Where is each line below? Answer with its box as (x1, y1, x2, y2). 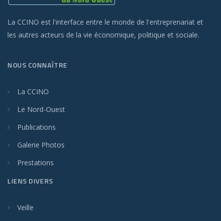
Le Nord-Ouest (17, 105, 65, 114)
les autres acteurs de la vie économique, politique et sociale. (7, 30, 199, 40)
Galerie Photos (17, 140, 65, 150)
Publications (17, 122, 56, 132)
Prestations (17, 158, 54, 168)
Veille (17, 203, 34, 213)
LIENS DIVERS (7, 176, 53, 186)
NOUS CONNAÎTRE (7, 60, 68, 71)
